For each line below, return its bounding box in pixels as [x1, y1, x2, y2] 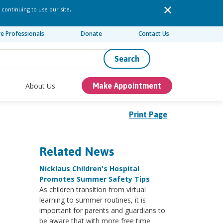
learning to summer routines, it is [39, 195, 146, 205]
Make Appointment [92, 81, 161, 90]
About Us [25, 81, 56, 91]
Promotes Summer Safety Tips [39, 174, 150, 184]
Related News [39, 145, 114, 158]
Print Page [129, 110, 167, 119]
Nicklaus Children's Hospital [39, 164, 139, 173]
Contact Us [138, 29, 169, 38]
